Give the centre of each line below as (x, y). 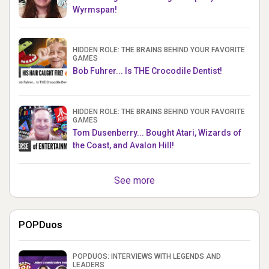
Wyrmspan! (95, 9)
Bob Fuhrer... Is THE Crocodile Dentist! (147, 71)
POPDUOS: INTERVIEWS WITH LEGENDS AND (147, 256)
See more (134, 180)
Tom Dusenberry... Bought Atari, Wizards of (157, 132)
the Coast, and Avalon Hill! (123, 145)
